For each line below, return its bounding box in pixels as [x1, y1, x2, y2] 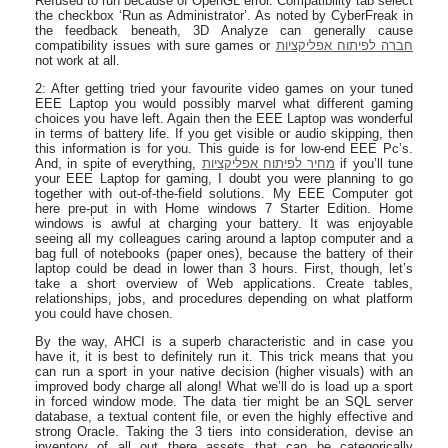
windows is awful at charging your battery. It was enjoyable [35, 215, 413, 231]
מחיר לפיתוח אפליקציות [201, 155, 336, 171]
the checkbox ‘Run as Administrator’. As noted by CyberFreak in [35, 7, 413, 23]
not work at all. [35, 52, 120, 68]
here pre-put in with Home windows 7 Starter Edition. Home [35, 200, 413, 216]
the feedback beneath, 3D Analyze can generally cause [35, 22, 413, 38]
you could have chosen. [35, 305, 173, 321]
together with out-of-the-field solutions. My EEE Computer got [35, 185, 413, 201]
